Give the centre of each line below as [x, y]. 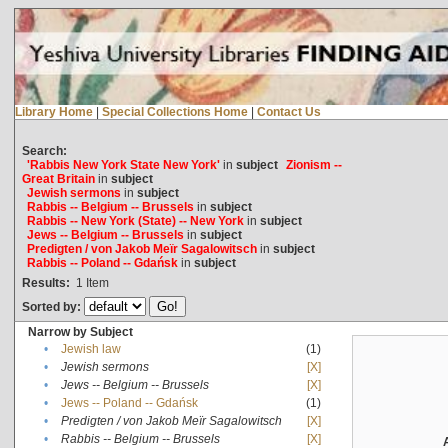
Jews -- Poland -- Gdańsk [129, 402]
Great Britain [58, 178]
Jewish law [90, 348]
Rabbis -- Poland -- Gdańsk [102, 262]
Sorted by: [52, 306]
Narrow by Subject [80, 331]
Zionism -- [313, 164]
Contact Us [288, 111]
